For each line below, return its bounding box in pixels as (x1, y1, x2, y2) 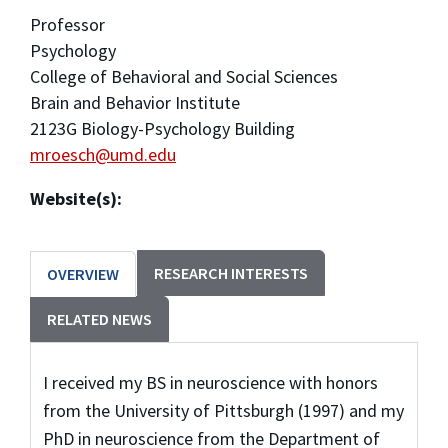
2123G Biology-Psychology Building (30, 117, 295, 141)
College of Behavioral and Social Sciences (30, 65, 338, 89)
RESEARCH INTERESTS (154, 263, 308, 284)
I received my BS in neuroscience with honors (42, 370, 378, 394)
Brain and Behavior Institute (30, 91, 240, 115)
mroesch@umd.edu (30, 143, 176, 167)
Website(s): (30, 187, 122, 211)
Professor (30, 13, 105, 37)
